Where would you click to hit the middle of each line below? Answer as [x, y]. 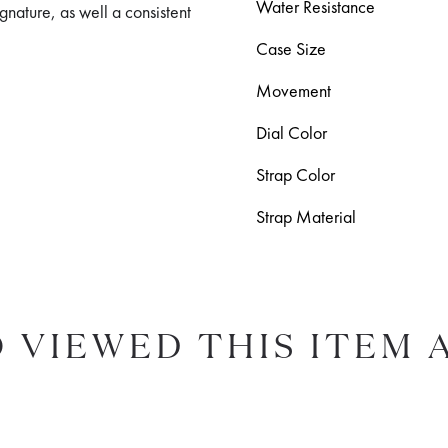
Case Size [291, 48]
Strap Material [306, 216]
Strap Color [295, 174]
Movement [293, 90]
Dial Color [291, 132]
